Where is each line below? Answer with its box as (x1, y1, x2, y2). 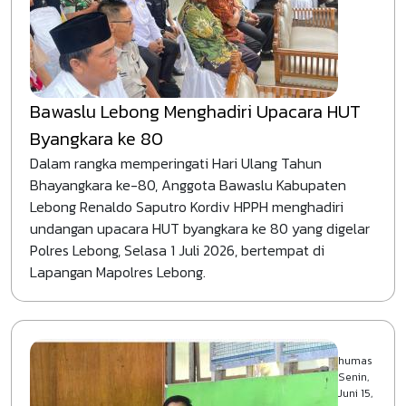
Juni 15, (338, 385, 372, 401)
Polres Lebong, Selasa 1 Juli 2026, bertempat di (30, 239, 324, 261)
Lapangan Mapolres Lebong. (30, 261, 206, 283)
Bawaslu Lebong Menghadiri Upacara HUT (30, 98, 361, 125)
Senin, (338, 369, 369, 385)
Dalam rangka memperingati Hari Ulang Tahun (30, 152, 322, 174)
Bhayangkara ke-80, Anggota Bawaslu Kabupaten (30, 174, 346, 196)
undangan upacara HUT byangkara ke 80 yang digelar (30, 217, 370, 239)
